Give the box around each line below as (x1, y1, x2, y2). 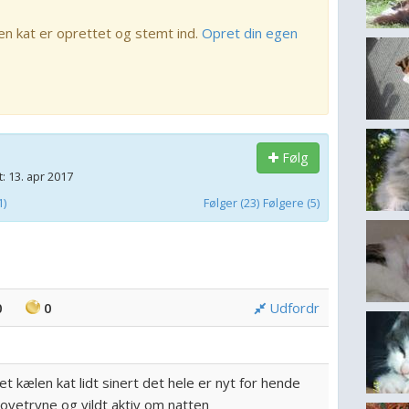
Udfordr (265, 299, 320, 317)
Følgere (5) (262, 194, 320, 211)
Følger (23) (203, 194, 259, 211)
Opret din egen (202, 24, 298, 42)
